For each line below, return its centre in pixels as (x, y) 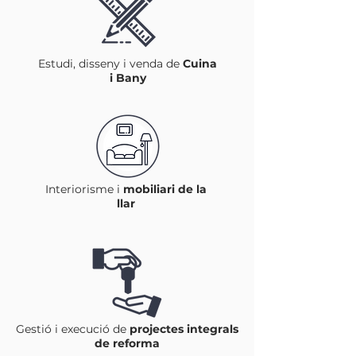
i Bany (128, 78)
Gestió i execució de (73, 329)
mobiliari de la (165, 189)
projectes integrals (184, 329)
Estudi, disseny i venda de (110, 64)
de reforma (127, 343)
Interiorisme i (84, 189)
